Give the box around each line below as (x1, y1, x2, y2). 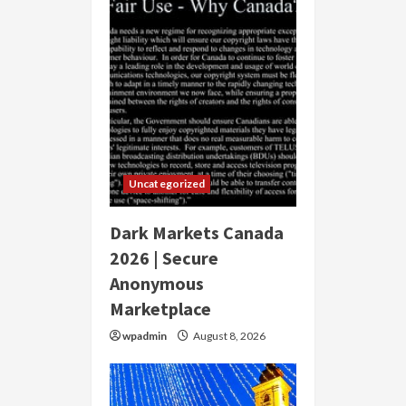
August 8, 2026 (191, 329, 266, 343)
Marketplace (110, 297, 211, 321)
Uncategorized (129, 177, 206, 191)
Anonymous (110, 272, 204, 295)
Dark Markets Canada (110, 221, 284, 245)
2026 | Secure (110, 246, 218, 270)
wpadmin (122, 329, 167, 343)
